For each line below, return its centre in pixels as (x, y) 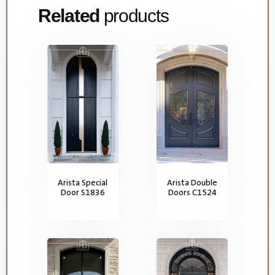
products (134, 16)
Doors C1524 (192, 192)
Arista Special (83, 182)
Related (69, 16)
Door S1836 (83, 192)
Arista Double (192, 182)
